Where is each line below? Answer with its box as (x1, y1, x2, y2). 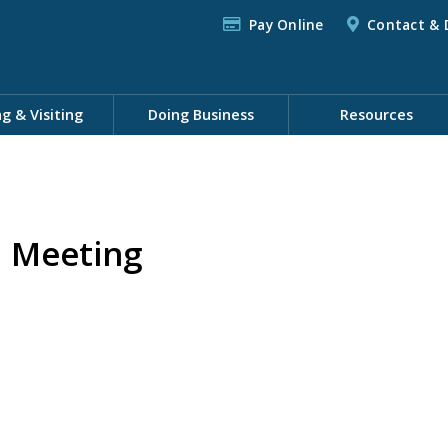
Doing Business (148, 105, 254, 124)
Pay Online (249, 15, 324, 34)
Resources (339, 105, 413, 124)
